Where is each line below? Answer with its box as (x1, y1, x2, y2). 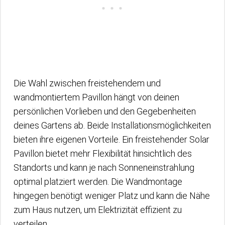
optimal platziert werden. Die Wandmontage (14, 176, 182, 187)
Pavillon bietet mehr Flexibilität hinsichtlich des (14, 148, 192, 159)
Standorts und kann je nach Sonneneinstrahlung (14, 162, 194, 173)
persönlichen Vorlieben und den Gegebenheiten (14, 105, 196, 117)
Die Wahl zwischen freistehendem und (14, 77, 161, 88)
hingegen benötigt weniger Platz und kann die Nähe (14, 190, 210, 201)
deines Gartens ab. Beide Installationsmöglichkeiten (14, 120, 211, 131)
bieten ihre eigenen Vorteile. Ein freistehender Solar (14, 134, 209, 145)
